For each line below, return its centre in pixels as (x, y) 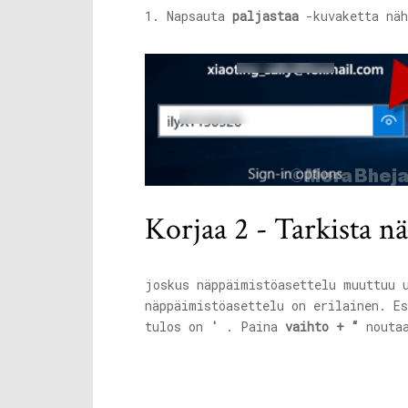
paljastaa (265, 16)
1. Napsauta (189, 16)
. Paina (252, 326)
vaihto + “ (322, 326)
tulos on (178, 326)
